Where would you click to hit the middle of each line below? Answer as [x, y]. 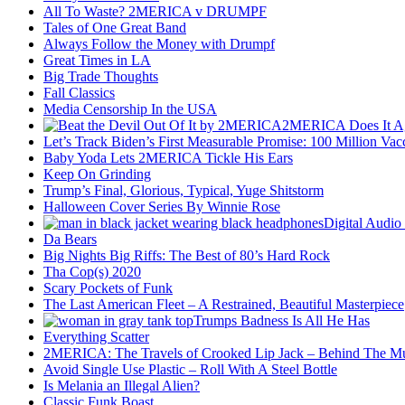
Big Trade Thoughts [101, 77]
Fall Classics [79, 93]
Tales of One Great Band [115, 28]
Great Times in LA [97, 61]
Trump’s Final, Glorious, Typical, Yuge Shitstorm [184, 191]
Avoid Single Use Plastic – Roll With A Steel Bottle [190, 370]
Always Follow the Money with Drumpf [159, 44]
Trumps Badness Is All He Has [282, 321]
